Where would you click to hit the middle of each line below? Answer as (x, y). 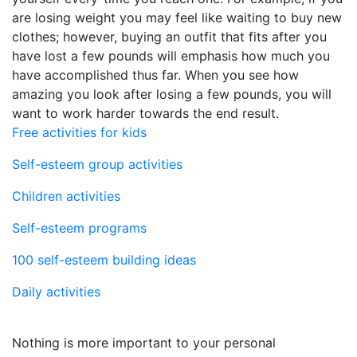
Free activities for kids (79, 132)
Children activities (66, 196)
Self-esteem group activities (97, 164)
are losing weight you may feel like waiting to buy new (177, 17)
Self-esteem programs (79, 228)
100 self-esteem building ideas (104, 259)
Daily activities (56, 291)
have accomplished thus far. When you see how (155, 75)
